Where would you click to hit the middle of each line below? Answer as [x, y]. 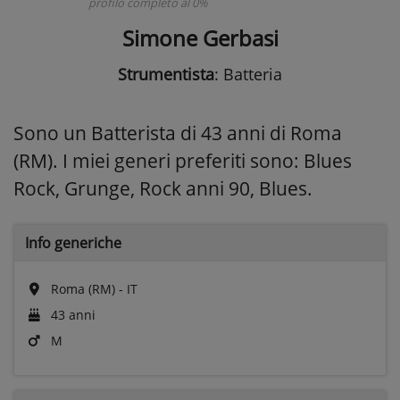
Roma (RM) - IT [92, 288]
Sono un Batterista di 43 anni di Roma [178, 133]
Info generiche [73, 242]
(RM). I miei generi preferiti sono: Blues [183, 160]
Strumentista [166, 74]
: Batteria [248, 74]
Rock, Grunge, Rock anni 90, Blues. [163, 188]
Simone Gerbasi [200, 37]
